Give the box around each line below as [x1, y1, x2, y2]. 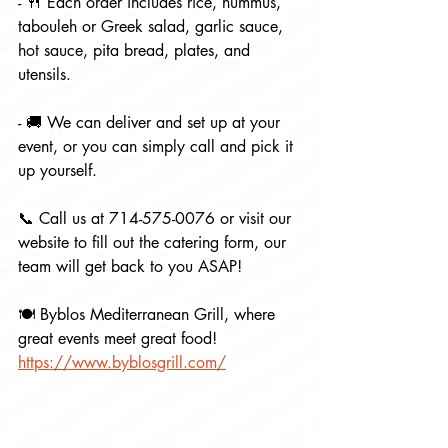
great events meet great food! [18, 328, 222, 350]
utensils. [18, 64, 71, 86]
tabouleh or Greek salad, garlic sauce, [18, 16, 288, 38]
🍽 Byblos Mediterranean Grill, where [18, 304, 280, 326]
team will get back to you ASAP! [18, 256, 242, 278]
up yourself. [18, 160, 97, 182]
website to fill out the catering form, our [18, 232, 291, 254]
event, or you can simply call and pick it [18, 136, 298, 158]
